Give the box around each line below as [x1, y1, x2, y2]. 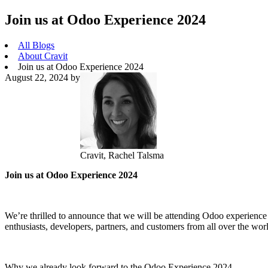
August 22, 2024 [5, 72, 68, 83]
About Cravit [18, 50, 68, 61]
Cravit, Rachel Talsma [80, 150, 164, 160]
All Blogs [18, 39, 54, 50]
